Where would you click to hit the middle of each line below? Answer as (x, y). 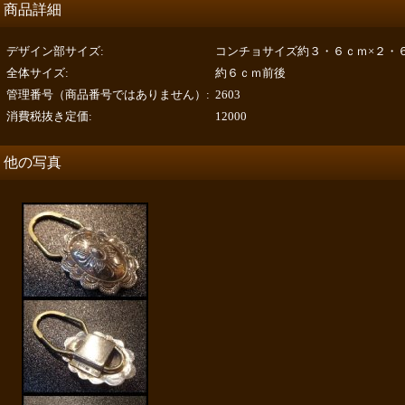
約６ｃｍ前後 (250, 73)
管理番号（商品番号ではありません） (106, 94)
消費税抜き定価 (47, 116)
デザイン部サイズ (53, 51)
